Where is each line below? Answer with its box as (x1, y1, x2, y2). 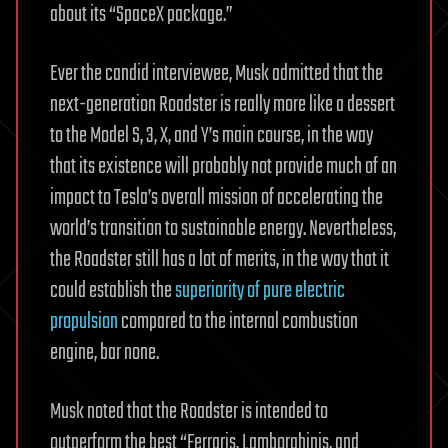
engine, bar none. (50, 335, 159, 370)
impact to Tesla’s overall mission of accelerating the (50, 180, 383, 215)
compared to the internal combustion (118, 304, 358, 339)
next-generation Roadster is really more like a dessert (50, 87, 395, 122)
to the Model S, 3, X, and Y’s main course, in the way (50, 118, 373, 153)
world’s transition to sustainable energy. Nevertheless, (50, 211, 396, 246)
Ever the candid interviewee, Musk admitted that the (50, 56, 383, 91)
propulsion (50, 304, 118, 339)
